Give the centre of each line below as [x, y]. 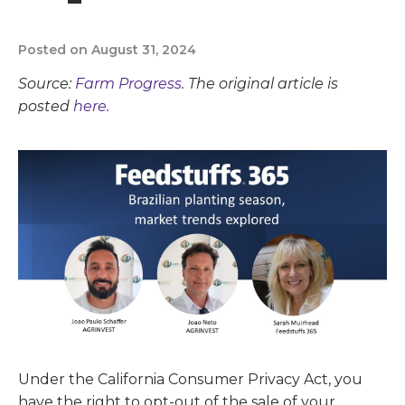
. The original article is [260, 84]
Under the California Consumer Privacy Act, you [190, 380]
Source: [47, 84]
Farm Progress [128, 84]
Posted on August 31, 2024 [107, 50]
